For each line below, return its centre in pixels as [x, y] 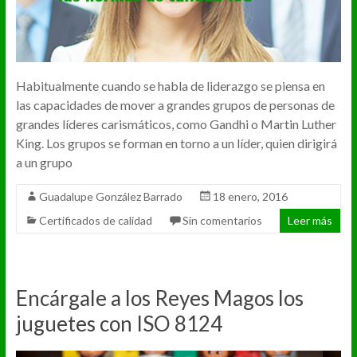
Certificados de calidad [95, 220]
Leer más [310, 220]
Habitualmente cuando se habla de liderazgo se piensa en [170, 85]
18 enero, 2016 [250, 196]
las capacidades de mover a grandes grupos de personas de [175, 104]
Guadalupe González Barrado [110, 196]
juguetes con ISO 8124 [119, 323]
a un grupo [44, 162]
